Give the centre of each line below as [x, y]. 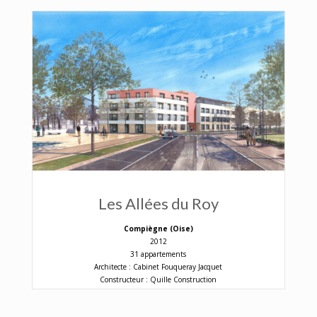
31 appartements [158, 254]
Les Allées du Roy [158, 203]
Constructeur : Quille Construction [158, 279]
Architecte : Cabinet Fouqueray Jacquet [158, 266]
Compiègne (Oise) [158, 228]
